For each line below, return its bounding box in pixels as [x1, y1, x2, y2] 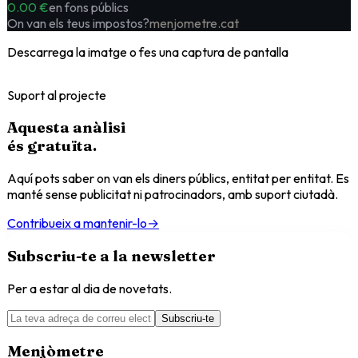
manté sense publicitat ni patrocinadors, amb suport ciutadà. [7, 185, 338, 202]
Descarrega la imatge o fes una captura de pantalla [7, 44, 288, 61]
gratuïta [27, 136, 93, 155]
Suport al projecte [7, 87, 106, 104]
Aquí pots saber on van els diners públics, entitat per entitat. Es [7, 169, 349, 186]
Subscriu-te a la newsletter [7, 247, 216, 266]
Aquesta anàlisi [7, 117, 125, 137]
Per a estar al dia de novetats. [7, 280, 172, 297]
